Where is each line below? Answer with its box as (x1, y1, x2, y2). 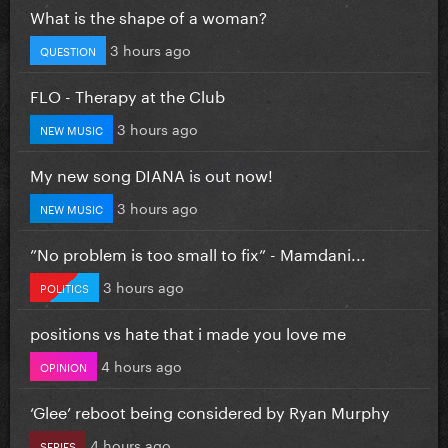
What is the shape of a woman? (30, 2, 267, 28)
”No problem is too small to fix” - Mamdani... (30, 239, 366, 265)
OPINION (40, 356, 87, 375)
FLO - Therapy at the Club (30, 81, 225, 107)
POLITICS (40, 277, 89, 296)
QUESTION (40, 40, 96, 59)
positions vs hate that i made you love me (30, 318, 346, 344)
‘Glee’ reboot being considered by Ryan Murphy (30, 397, 390, 423)
